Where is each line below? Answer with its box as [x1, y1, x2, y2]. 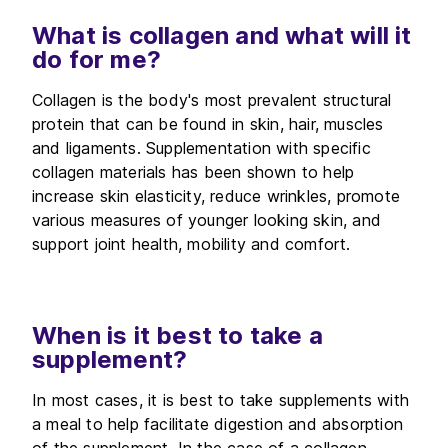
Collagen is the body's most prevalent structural [32, 90, 392, 110]
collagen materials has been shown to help [32, 162, 355, 182]
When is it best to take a [32, 321, 323, 350]
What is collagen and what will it [32, 21, 412, 50]
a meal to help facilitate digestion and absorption [32, 414, 404, 434]
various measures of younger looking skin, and [32, 210, 382, 230]
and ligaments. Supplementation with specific [32, 138, 371, 158]
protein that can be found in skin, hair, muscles [32, 114, 384, 134]
